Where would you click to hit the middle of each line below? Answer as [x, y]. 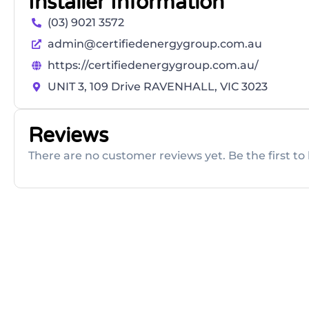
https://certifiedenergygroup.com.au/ [153, 66]
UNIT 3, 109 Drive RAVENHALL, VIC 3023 [157, 87]
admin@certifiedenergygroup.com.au [154, 44]
